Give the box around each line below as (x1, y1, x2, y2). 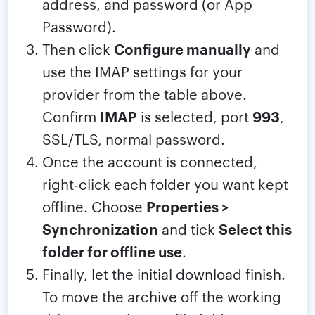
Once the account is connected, (42, 151, 257, 172)
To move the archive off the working (42, 286, 281, 307)
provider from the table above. (42, 84, 247, 104)
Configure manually (114, 39, 251, 59)
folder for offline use (42, 241, 182, 262)
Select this (219, 219, 292, 239)
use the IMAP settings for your (42, 61, 243, 82)
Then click (42, 39, 114, 59)
